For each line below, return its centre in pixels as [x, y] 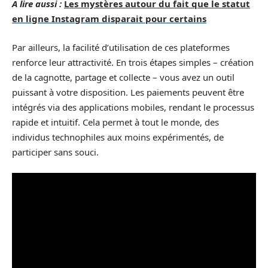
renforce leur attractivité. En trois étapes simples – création [133, 62]
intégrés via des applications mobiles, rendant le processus [133, 107]
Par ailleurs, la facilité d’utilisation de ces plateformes [121, 47]
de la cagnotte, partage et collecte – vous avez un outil [123, 77]
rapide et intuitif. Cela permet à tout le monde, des [115, 122]
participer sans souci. [55, 152]
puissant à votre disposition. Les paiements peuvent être [128, 92]
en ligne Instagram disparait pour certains [109, 19]
